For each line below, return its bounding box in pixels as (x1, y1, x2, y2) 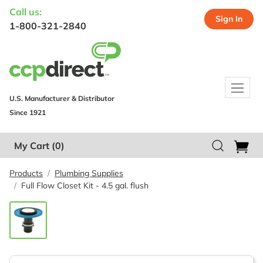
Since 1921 (9, 108, 46, 117)
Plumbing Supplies (55, 167, 123, 178)
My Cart (14, 140, 49, 152)
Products (9, 167, 43, 178)
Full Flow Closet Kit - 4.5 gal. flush (21, 180, 149, 191)
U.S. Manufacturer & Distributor (9, 94, 114, 103)
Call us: (9, 6, 42, 18)
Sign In (215, 13, 242, 24)
